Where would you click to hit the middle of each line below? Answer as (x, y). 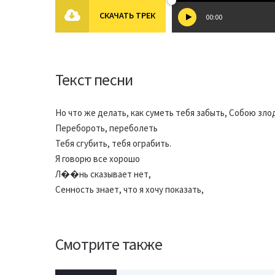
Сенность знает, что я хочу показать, (130, 189)
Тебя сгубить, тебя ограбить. (113, 143)
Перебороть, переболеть (107, 128)
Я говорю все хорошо (98, 159)
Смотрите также (109, 244)
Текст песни (94, 79)
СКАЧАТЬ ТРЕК (127, 15)
